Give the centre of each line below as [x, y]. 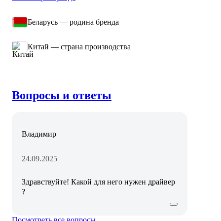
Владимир [39, 134]
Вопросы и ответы [62, 95]
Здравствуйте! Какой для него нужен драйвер [98, 182]
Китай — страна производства [79, 46]
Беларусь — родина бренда [73, 22]
